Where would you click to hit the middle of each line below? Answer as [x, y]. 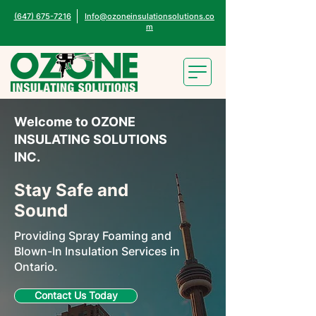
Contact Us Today [76, 296]
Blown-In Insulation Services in [97, 251]
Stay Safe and [71, 190]
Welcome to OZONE [75, 122]
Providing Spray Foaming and [93, 236]
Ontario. [36, 267]
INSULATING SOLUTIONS [91, 139]
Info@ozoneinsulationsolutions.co [150, 16]
